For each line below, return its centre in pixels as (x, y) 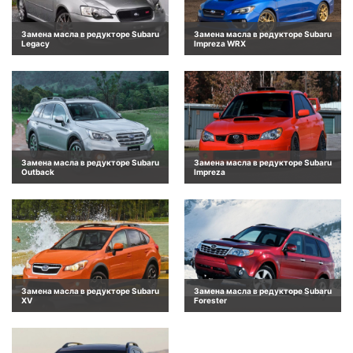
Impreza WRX (220, 43)
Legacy (35, 43)
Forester (210, 301)
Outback (38, 171)
